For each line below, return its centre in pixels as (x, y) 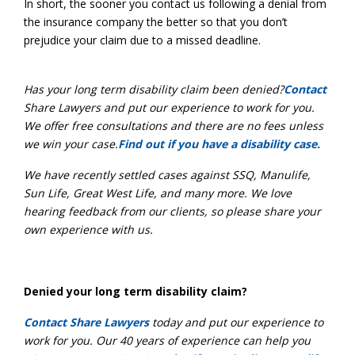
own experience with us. (88, 229)
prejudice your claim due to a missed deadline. (142, 40)
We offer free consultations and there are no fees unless (174, 125)
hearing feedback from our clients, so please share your (172, 211)
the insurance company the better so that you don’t (156, 21)
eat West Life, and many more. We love (189, 193)
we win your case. (71, 143)
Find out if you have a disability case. (219, 143)
